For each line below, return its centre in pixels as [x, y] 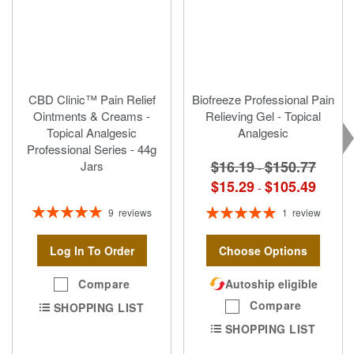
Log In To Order [92, 251]
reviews [135, 213]
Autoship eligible [271, 284]
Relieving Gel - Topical [263, 115]
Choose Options [263, 251]
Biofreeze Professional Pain [263, 99]
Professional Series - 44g [92, 149]
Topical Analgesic [92, 132]
